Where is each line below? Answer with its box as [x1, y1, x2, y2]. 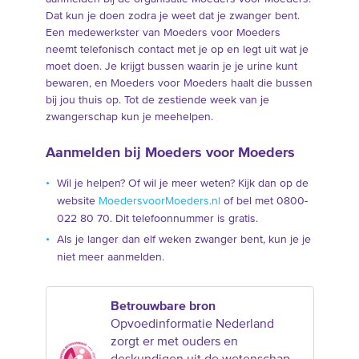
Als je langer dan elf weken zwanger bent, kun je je [56, 233, 311, 245]
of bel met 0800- [220, 196, 308, 208]
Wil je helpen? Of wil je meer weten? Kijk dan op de [56, 178, 309, 190]
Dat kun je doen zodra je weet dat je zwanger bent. [45, 10, 300, 22]
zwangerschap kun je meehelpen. [45, 111, 213, 123]
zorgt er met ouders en [110, 335, 238, 349]
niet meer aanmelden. [56, 251, 164, 263]
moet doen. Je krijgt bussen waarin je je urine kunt [45, 60, 297, 72]
